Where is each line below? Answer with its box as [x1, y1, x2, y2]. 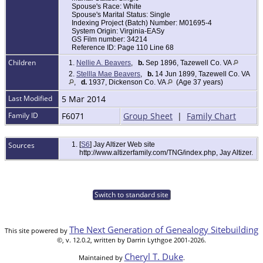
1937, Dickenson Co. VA [87, 78, 167, 87]
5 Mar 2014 [62, 93, 108, 105]
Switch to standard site [92, 190, 170, 200]
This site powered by [5, 226, 69, 235]
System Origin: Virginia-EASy [72, 27, 164, 36]
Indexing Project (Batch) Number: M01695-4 [72, 19, 212, 28]
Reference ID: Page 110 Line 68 [72, 43, 174, 52]
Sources [8, 140, 36, 151]
